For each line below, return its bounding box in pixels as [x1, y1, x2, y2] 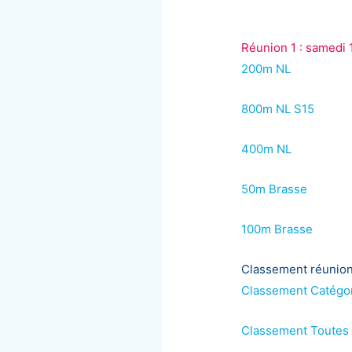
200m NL [241, 60, 291, 76]
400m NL [241, 141, 292, 156]
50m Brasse [241, 181, 308, 196]
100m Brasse [241, 221, 313, 236]
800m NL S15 [241, 101, 315, 116]
